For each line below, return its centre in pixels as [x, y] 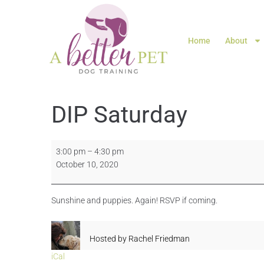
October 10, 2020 [87, 165]
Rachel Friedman [159, 239]
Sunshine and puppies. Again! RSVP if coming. [134, 201]
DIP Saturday [119, 115]
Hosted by [108, 239]
